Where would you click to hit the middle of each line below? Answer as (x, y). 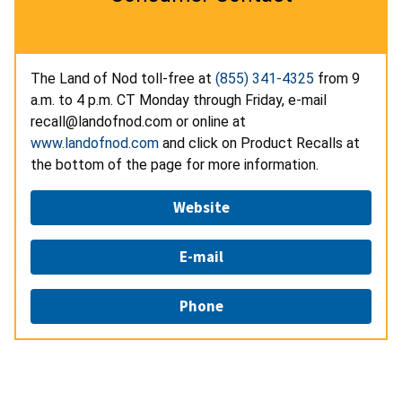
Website (201, 207)
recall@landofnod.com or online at (138, 121)
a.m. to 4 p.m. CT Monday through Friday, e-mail (179, 100)
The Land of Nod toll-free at (123, 78)
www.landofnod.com (95, 143)
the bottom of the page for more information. (178, 164)
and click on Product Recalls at (259, 143)
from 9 (337, 78)
